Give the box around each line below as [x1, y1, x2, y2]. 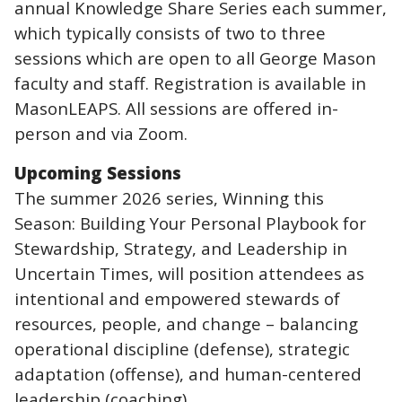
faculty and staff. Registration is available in [14, 71, 366, 94]
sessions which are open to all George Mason [14, 46, 376, 69]
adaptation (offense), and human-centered [14, 362, 362, 385]
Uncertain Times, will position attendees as [14, 261, 364, 284]
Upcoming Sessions [14, 161, 181, 184]
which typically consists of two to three [14, 21, 326, 44]
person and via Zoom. [14, 121, 188, 144]
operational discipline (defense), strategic [14, 336, 350, 360]
